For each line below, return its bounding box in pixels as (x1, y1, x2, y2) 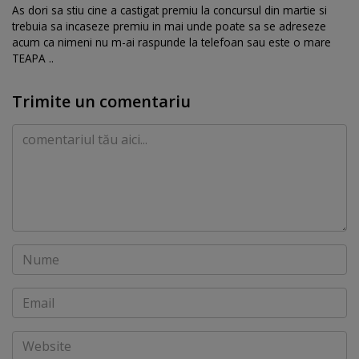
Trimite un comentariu (12, 90, 191, 112)
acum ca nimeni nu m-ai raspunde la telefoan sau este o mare (12, 34, 331, 50)
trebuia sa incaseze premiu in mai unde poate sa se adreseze (12, 18, 326, 34)
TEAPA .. (12, 50, 54, 66)
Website (11, 330, 60, 349)
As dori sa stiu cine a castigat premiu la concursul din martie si (12, 2, 327, 18)
